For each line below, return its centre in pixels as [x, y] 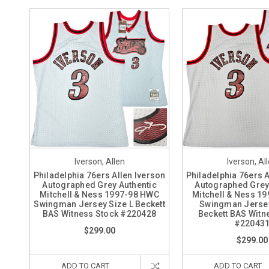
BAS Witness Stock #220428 [99, 214]
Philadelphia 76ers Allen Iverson [99, 175]
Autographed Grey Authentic [99, 185]
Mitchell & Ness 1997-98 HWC [99, 195]
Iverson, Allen [99, 162]
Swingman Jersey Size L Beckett [99, 204]
